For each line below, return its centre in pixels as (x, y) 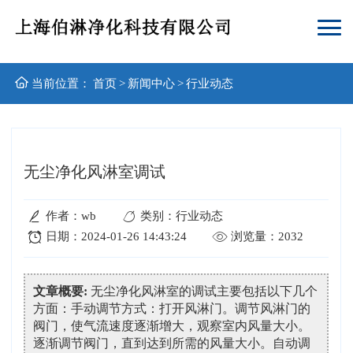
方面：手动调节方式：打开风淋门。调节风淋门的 (172, 308)
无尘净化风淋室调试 (95, 172)
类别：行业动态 (182, 216)
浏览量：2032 (267, 236)
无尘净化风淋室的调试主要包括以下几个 (203, 291)
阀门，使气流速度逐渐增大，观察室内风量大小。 (172, 326)
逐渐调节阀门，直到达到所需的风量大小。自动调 (172, 343)
